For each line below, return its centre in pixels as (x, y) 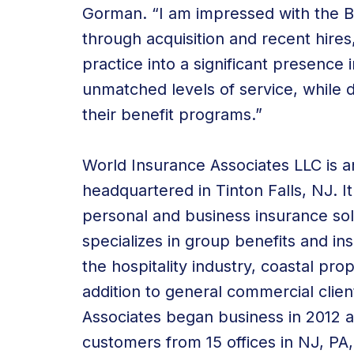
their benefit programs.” (172, 114)
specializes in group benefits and (207, 241)
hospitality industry (181, 266)
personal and (134, 215)
